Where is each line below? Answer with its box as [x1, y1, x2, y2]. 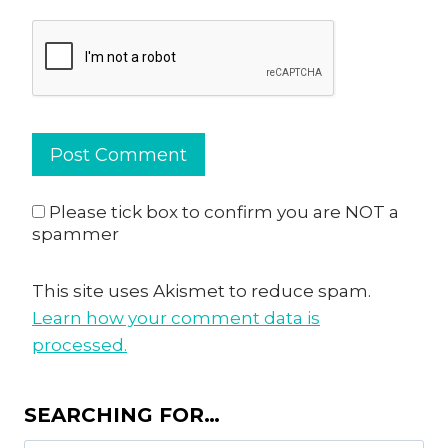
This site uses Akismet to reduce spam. [32, 280, 371, 301]
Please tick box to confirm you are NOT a [45, 202, 399, 223]
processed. [32, 334, 127, 355]
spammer [32, 224, 119, 245]
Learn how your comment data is [32, 307, 320, 328]
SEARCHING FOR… [24, 402, 220, 427]
